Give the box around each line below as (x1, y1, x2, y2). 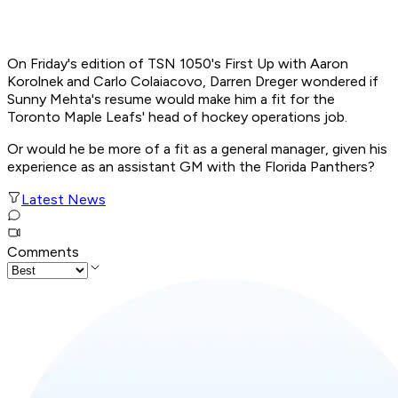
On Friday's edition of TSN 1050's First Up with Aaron (7, 55, 348, 73)
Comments (7, 243, 79, 261)
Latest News (21, 191, 106, 209)
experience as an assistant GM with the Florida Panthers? (7, 158, 375, 176)
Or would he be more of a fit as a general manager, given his (7, 140, 387, 158)
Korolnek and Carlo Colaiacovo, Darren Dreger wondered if (7, 73, 378, 91)
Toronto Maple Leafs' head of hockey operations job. (7, 108, 347, 126)
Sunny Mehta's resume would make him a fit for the (7, 91, 335, 108)
